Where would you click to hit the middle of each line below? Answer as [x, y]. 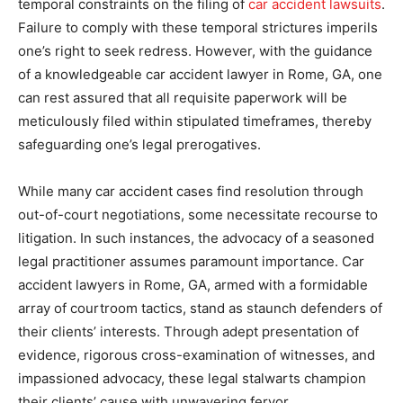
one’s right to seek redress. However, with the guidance [195, 50]
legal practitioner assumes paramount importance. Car [191, 261]
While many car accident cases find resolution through [191, 191]
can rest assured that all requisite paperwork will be [183, 97]
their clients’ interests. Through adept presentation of [188, 331]
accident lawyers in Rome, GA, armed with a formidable [193, 284]
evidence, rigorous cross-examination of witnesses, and [197, 354]
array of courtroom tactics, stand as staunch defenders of [200, 308]
